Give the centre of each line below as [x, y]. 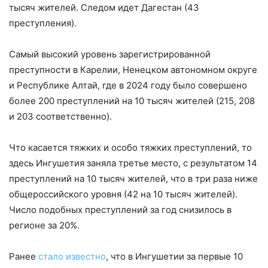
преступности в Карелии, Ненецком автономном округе [133, 70]
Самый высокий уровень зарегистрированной [110, 54]
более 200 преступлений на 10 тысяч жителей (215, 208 [132, 101]
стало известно [72, 257]
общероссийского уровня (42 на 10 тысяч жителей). [123, 194]
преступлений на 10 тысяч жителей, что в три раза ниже [133, 179]
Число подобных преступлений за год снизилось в [120, 210]
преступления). [43, 23]
